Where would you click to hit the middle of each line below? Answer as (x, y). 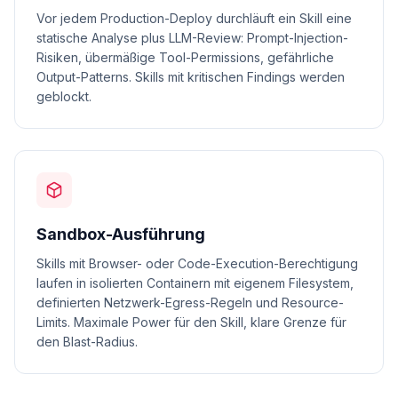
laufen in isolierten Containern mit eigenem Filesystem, (195, 283)
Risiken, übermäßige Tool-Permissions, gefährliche (185, 57)
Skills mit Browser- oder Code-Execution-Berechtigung (197, 263)
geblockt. (64, 96)
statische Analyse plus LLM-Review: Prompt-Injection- (192, 38)
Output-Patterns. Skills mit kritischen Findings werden (191, 77)
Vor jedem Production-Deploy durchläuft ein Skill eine (194, 18)
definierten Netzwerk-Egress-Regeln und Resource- (190, 302)
